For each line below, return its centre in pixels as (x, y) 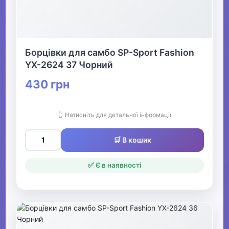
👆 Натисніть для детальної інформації (114, 115)
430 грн (48, 84)
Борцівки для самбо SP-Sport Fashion (110, 53)
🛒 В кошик (132, 140)
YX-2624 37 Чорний (69, 65)
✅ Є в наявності (114, 165)
